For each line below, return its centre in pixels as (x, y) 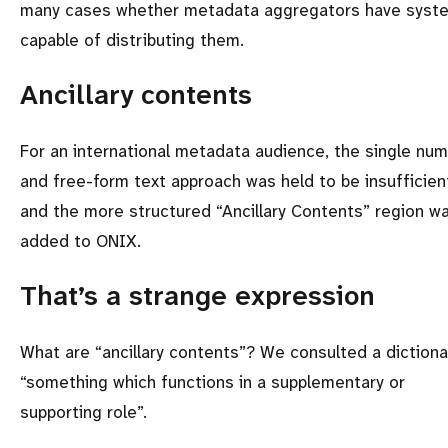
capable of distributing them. (132, 39)
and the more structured (118, 210)
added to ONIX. (83, 240)
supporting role (78, 411)
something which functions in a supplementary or (215, 381)
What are (57, 351)
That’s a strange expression (197, 296)
